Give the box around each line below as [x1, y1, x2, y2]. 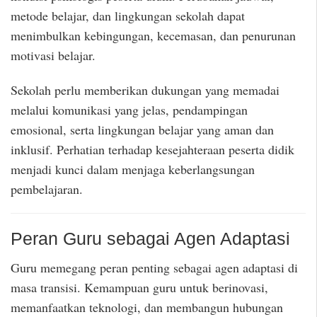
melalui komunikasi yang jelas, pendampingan [11, 100, 248, 118]
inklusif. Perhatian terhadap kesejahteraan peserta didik [11, 140, 294, 158]
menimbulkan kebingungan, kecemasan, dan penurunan [11, 27, 296, 45]
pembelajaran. [11, 180, 83, 197]
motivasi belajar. [11, 47, 96, 64]
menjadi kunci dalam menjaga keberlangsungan [11, 160, 255, 178]
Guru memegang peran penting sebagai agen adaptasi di [11, 258, 298, 276]
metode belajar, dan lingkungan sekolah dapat [11, 7, 245, 25]
